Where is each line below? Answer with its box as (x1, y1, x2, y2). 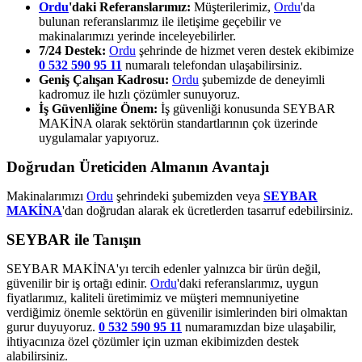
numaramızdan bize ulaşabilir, (182, 319, 336, 334)
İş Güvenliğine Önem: (39, 101, 158, 116)
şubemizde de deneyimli (199, 72, 325, 86)
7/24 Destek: (39, 43, 106, 57)
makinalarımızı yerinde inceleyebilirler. (39, 28, 236, 43)
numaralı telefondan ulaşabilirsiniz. (122, 57, 302, 72)
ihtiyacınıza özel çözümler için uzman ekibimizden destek (6, 334, 299, 348)
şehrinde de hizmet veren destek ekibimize (136, 43, 354, 57)
